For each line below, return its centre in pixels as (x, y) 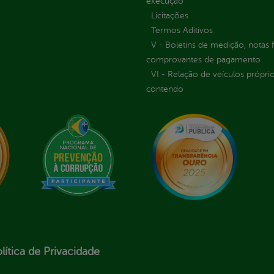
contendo (165, 89)
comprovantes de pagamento (203, 59)
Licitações (169, 15)
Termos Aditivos (182, 30)
